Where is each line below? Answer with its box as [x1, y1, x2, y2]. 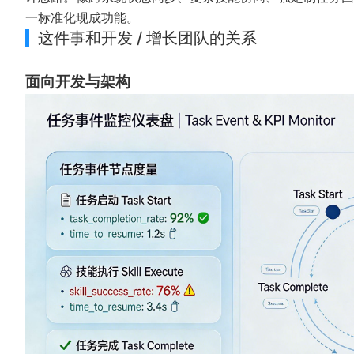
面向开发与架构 [25, 73, 130, 92]
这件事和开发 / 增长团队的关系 [38, 28, 257, 48]
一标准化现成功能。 [25, 9, 139, 26]
